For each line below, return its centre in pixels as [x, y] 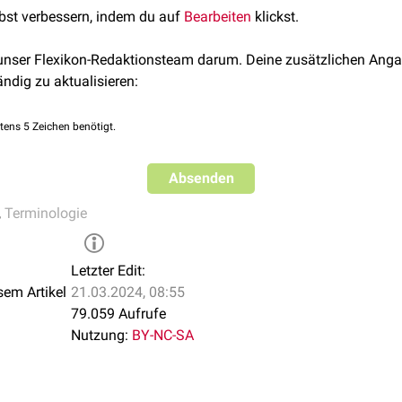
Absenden [201, 178]
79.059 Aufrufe [118, 314]
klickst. [275, 17]
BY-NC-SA [163, 335]
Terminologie [46, 213]
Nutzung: [100, 335]
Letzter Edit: [108, 271]
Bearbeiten [218, 17]
